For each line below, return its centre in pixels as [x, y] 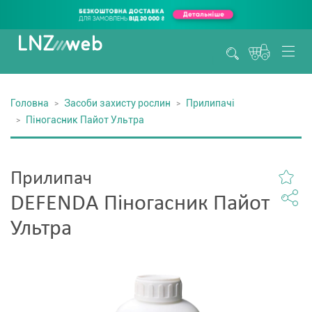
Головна [30, 103]
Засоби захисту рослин [117, 103]
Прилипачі [210, 103]
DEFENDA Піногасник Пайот [140, 204]
